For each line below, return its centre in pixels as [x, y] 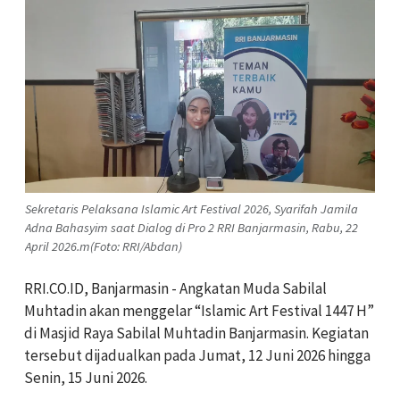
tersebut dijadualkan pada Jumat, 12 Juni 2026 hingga [197, 355]
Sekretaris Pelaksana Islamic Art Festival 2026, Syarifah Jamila [192, 208]
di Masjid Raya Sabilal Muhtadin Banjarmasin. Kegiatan [196, 333]
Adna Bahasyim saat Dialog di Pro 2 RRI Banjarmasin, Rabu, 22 [192, 227]
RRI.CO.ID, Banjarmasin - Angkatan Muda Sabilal [175, 288]
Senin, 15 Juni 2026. [86, 377]
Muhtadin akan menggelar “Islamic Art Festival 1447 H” [199, 310]
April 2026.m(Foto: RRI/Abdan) [104, 246]
